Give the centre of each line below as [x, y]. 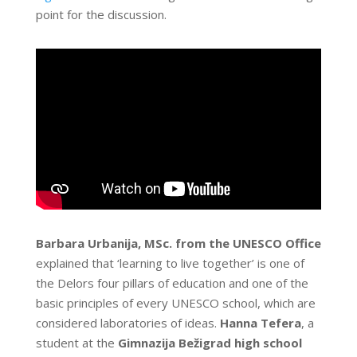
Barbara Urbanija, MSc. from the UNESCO [159, 243]
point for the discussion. [101, 15]
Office [303, 243]
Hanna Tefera [260, 323]
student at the [76, 343]
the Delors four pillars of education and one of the [172, 283]
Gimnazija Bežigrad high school [210, 343]
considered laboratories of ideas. [127, 323]
